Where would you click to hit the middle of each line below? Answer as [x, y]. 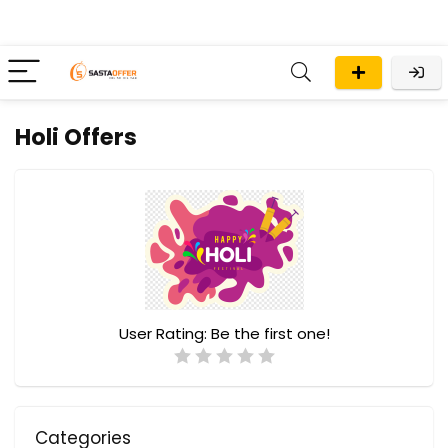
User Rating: [164, 333]
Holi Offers [76, 137]
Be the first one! [270, 333]
